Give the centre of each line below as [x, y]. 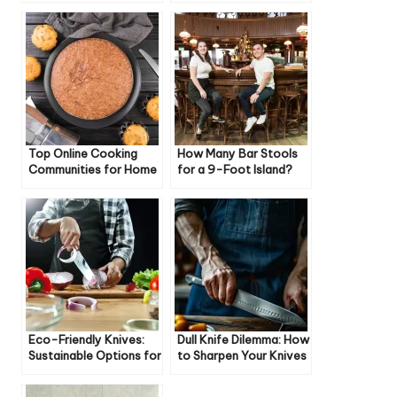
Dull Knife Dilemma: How [243, 339]
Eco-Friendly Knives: [86, 339]
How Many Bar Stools [237, 153]
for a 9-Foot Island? [235, 169]
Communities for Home [93, 169]
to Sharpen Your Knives [242, 355]
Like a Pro [204, 371]
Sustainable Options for [95, 355]
